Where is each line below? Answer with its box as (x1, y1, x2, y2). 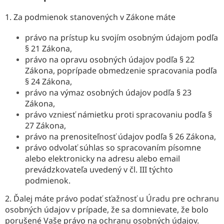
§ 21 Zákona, (25, 42, 72, 54)
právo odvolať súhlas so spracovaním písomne (25, 141, 201, 153)
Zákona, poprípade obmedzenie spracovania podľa (25, 64, 217, 76)
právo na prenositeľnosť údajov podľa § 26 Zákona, (25, 130, 216, 142)
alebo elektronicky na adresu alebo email (25, 152, 180, 164)
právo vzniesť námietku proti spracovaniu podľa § (25, 108, 212, 120)
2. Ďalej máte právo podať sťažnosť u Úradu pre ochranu (5, 192, 219, 204)
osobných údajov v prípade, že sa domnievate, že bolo (5, 203, 208, 215)
